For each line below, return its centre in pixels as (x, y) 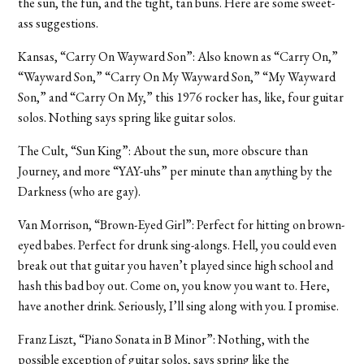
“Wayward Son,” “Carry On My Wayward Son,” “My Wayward (177, 76)
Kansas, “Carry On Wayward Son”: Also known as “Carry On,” (178, 56)
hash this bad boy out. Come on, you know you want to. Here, (174, 285)
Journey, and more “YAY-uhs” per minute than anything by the (175, 171)
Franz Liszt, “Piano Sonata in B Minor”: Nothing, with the (164, 339)
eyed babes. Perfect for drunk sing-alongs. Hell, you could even (178, 245)
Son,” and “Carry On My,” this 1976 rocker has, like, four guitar (181, 97)
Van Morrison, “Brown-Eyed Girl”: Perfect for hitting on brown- (182, 224)
